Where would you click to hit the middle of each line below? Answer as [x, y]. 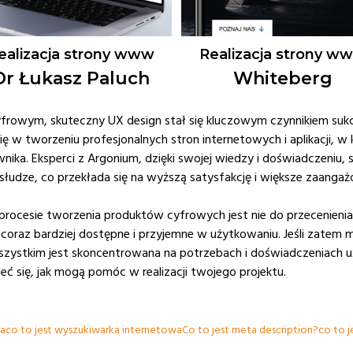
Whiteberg [282, 79]
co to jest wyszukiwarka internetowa [94, 331]
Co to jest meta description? [250, 331]
